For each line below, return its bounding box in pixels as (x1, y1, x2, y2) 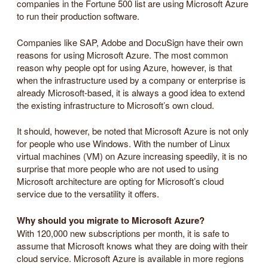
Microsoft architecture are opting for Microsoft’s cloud (17, 175, 224, 188)
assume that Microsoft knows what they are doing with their (17, 239, 248, 252)
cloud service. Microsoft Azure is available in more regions (17, 251, 244, 264)
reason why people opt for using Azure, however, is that (17, 60, 232, 74)
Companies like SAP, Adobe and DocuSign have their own (17, 35, 243, 48)
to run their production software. (17, 10, 139, 23)
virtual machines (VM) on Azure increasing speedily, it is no (17, 150, 247, 163)
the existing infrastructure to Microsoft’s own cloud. (17, 98, 214, 111)
